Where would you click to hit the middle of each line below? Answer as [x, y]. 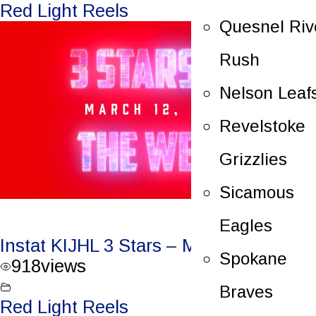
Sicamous [257, 192]
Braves [246, 291]
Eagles [246, 225]
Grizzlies [253, 159]
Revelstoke [262, 126]
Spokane [253, 258]
